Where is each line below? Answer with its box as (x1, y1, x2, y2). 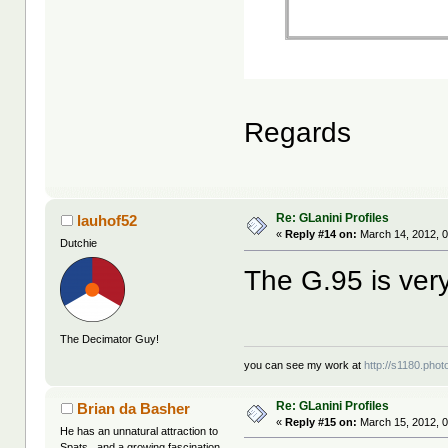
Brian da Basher (76, 399, 190, 417)
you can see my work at (244, 358, 365, 371)
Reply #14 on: (285, 228, 358, 241)
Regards (244, 117, 352, 149)
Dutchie (60, 237, 98, 250)
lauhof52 (76, 212, 137, 230)
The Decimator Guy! (60, 332, 160, 345)
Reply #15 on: (285, 415, 358, 428)
